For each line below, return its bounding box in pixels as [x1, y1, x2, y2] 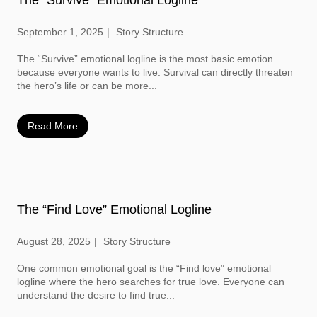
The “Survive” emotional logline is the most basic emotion [16, 53, 273, 64]
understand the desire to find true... [16, 289, 175, 301]
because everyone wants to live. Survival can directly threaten [16, 67, 293, 78]
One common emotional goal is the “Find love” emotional [16, 263, 271, 274]
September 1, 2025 [16, 26, 103, 38]
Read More [27, 120, 78, 132]
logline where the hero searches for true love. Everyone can [16, 276, 284, 287]
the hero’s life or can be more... [16, 80, 157, 91]
